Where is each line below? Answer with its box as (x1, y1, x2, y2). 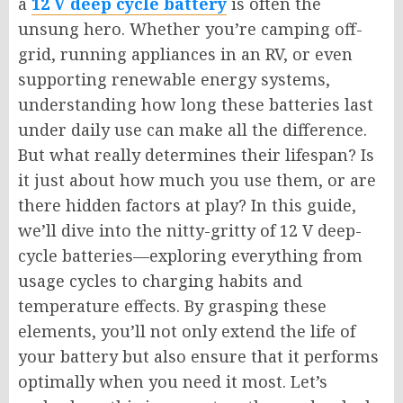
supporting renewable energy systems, (18, 68, 330, 91)
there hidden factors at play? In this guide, (18, 194, 356, 217)
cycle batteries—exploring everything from (18, 245, 363, 267)
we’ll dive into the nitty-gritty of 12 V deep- (18, 219, 362, 242)
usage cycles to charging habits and (18, 270, 302, 292)
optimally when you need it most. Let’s (18, 371, 327, 393)
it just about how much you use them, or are (18, 169, 376, 192)
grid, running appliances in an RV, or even (18, 43, 353, 66)
